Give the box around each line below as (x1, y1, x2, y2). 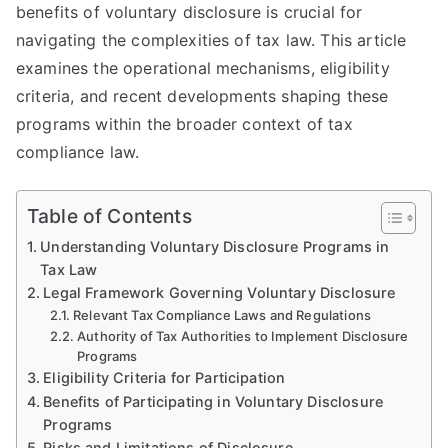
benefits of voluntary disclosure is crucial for (16, 2, 363, 22)
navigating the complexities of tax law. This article (16, 30, 407, 50)
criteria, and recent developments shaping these (16, 86, 389, 106)
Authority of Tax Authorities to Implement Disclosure (77, 328, 409, 344)
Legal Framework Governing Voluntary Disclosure (43, 284, 396, 301)
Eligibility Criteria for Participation (43, 369, 286, 386)
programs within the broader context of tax (16, 114, 353, 134)
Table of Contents (27, 204, 192, 229)
